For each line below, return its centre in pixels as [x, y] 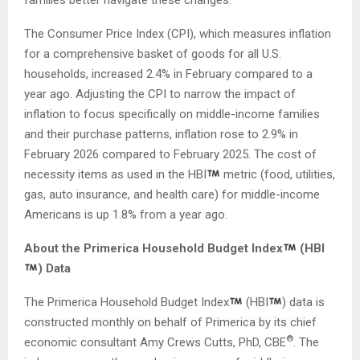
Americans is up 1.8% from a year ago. [126, 214]
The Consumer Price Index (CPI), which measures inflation [178, 33]
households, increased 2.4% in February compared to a [168, 74]
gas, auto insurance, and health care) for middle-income [172, 194]
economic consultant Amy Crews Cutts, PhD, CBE [155, 342]
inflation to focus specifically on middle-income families [172, 114]
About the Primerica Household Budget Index [153, 248]
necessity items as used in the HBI [115, 174]
